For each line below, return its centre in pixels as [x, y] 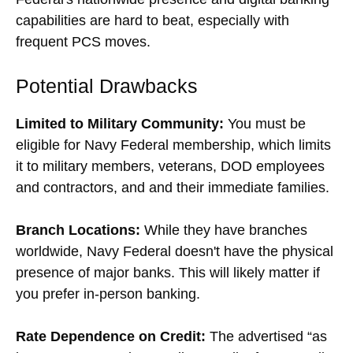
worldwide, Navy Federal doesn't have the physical [175, 251]
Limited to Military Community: [120, 123]
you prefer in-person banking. [108, 294]
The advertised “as [266, 336]
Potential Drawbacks [107, 85]
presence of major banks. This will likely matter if [168, 272]
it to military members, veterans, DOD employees [170, 166]
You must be [265, 123]
